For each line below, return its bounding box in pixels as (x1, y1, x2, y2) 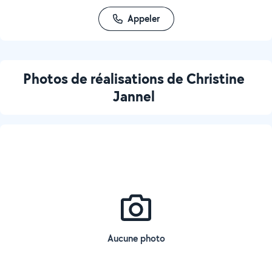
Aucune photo (107, 232, 165, 245)
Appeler (127, 12, 160, 25)
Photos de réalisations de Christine (22, 69, 245, 88)
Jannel (112, 86, 155, 106)
